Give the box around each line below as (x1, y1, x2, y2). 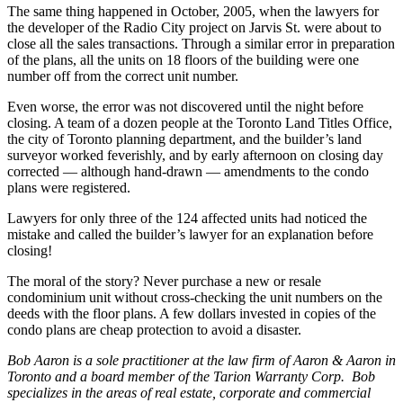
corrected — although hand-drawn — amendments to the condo (7, 163, 369, 179)
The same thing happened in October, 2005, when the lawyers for (7, 3, 379, 19)
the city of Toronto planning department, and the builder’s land (7, 130, 362, 147)
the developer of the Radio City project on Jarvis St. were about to (7, 19, 381, 35)
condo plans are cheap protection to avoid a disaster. (7, 321, 301, 337)
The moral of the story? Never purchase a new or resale (7, 273, 321, 289)
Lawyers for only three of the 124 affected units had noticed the (7, 210, 367, 226)
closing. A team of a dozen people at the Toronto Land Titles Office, (7, 114, 392, 130)
